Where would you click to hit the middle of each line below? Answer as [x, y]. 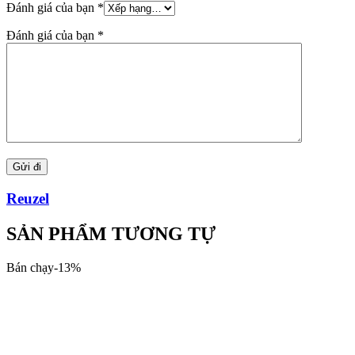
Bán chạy [30, 267]
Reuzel [28, 198]
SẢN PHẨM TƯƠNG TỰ [111, 233]
